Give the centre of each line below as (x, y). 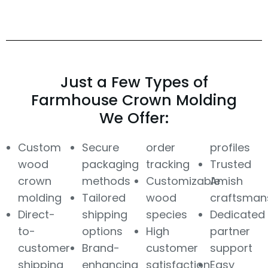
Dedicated (237, 214)
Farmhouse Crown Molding (134, 100)
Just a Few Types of (134, 82)
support (231, 248)
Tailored (104, 197)
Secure (100, 147)
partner (230, 231)
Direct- (36, 214)
